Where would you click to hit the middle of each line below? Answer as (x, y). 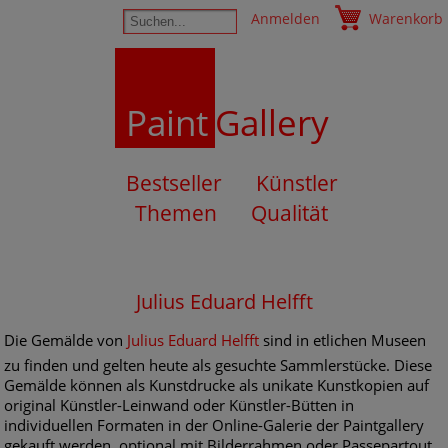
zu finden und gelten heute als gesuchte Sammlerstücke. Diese (218, 365)
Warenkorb (406, 18)
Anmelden (285, 18)
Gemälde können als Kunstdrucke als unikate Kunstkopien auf (217, 385)
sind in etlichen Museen (343, 340)
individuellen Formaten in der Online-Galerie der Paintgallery (214, 425)
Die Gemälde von (66, 340)
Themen (176, 213)
